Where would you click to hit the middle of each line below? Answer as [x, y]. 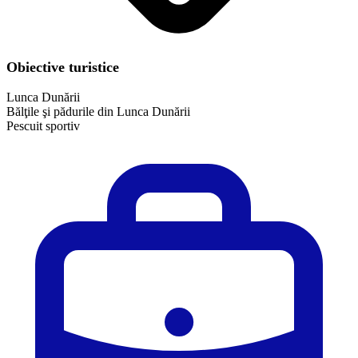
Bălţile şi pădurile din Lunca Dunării [98, 111]
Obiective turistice [63, 67]
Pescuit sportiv [43, 125]
